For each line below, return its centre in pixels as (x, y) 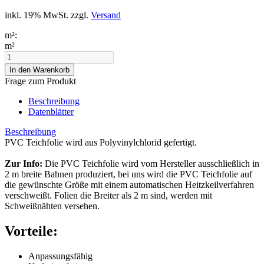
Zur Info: (24, 163)
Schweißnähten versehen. (52, 206)
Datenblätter (51, 111)
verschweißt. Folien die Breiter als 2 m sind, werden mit (108, 195)
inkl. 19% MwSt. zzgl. (48, 15)
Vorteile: (31, 231)
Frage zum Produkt (40, 81)
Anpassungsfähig (60, 256)
